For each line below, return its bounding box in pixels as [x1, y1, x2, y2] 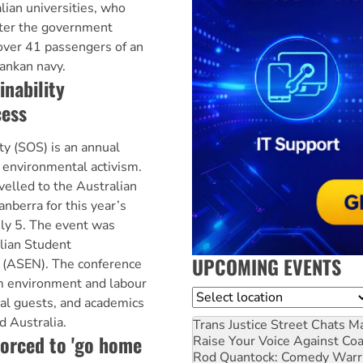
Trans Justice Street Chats [193, 315, 345, 334]
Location [192, 287, 244, 305]
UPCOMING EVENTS [192, 251, 341, 281]
